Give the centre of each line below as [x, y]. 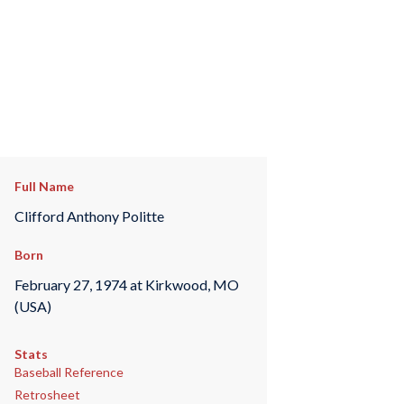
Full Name [44, 186]
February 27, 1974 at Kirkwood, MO [126, 284]
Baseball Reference [69, 372]
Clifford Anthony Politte [89, 216]
